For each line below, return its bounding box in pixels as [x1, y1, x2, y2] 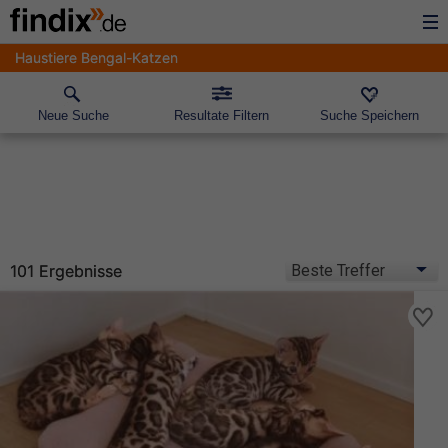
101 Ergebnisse [10, 261, 122, 281]
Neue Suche [38, 108, 110, 123]
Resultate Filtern [174, 108, 270, 123]
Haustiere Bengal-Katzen [15, 49, 178, 66]
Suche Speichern [320, 108, 420, 123]
